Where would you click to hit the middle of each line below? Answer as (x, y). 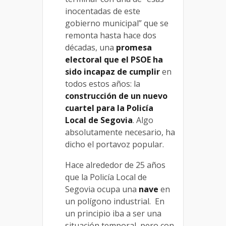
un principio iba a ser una (113, 214)
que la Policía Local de (106, 177)
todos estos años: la (103, 84)
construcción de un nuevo (116, 96)
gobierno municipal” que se (117, 23)
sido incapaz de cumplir (112, 72)
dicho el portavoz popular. (115, 145)
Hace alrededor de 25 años (115, 165)
